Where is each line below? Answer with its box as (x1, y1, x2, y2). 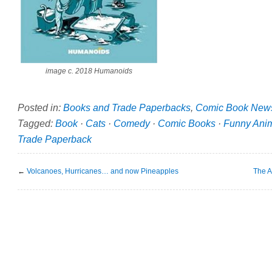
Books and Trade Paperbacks (63, 101, 191, 113)
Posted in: (18, 101, 63, 113)
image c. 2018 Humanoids (46, 67, 132, 75)
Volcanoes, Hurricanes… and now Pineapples (27, 166, 178, 175)
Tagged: (18, 117, 55, 129)
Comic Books (158, 117, 216, 129)
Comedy (114, 117, 150, 129)
